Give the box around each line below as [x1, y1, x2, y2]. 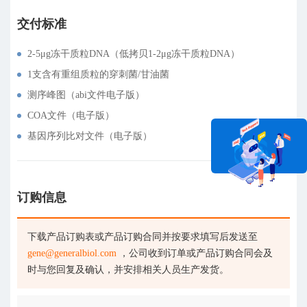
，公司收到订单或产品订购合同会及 [116, 248, 273, 258]
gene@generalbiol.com [27, 248, 116, 258]
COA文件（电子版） [27, 110, 114, 121]
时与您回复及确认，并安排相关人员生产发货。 [27, 265, 229, 275]
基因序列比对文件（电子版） [27, 131, 152, 141]
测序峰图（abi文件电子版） [27, 90, 145, 100]
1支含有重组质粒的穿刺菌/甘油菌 [27, 69, 169, 79]
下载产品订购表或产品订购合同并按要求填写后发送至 [27, 232, 258, 242]
